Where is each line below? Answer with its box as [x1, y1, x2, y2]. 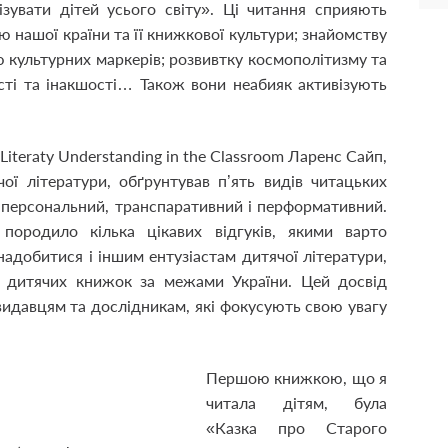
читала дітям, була [206, 393, 387, 412]
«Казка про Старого [206, 418, 387, 437]
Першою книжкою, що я [206, 368, 387, 387]
